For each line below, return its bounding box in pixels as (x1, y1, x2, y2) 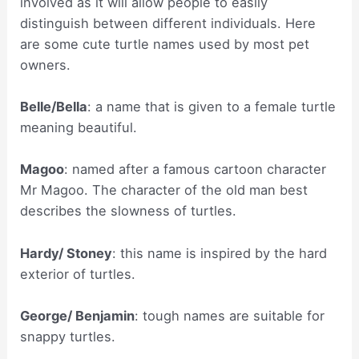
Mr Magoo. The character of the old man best (20, 182, 309, 199)
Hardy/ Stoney (20, 244, 113, 261)
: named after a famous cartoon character (64, 161, 327, 178)
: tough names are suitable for (135, 307, 325, 324)
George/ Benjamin (20, 307, 135, 324)
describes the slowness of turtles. (20, 203, 237, 220)
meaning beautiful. (20, 119, 138, 136)
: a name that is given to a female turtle (87, 99, 337, 115)
